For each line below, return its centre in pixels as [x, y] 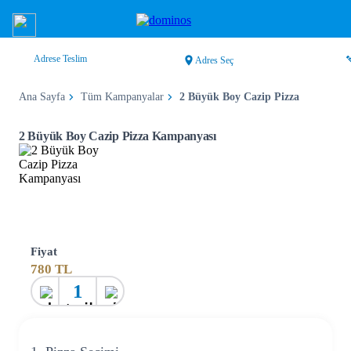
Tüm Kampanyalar [122, 97]
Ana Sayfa [42, 97]
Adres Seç [214, 60]
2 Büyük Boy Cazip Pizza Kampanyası [118, 136]
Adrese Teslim [60, 59]
